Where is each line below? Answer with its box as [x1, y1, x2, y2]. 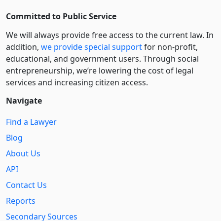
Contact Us [6, 179, 47, 190]
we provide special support [41, 41, 142, 52]
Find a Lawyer [6, 116, 57, 127]
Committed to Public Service [6, 10, 116, 22]
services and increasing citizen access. [6, 76, 148, 88]
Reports [6, 195, 36, 206]
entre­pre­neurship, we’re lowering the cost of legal [6, 65, 193, 76]
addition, [6, 41, 41, 52]
